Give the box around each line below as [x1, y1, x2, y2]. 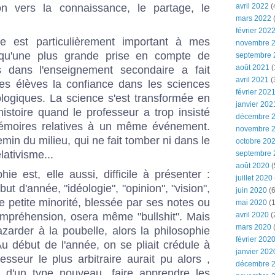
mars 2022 [236, 14, 271, 23]
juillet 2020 [236, 174, 273, 182]
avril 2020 [236, 211, 269, 219]
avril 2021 [236, 76, 269, 84]
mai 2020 [236, 198, 267, 207]
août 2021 [236, 63, 269, 72]
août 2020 [236, 161, 269, 170]
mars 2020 [236, 223, 271, 231]
